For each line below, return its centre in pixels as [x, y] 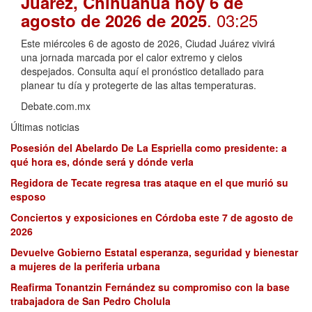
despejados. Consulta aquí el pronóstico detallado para [142, 71]
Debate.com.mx [56, 106]
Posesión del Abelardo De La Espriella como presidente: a [149, 148]
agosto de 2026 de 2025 [114, 21]
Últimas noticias [45, 127]
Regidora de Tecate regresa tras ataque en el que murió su [149, 183]
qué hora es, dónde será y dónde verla [102, 162]
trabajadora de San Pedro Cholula [91, 301]
